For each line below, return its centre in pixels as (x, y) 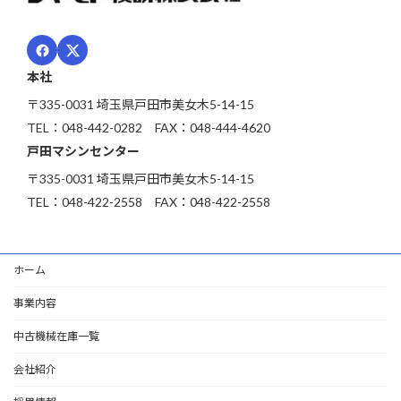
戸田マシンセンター (83, 151)
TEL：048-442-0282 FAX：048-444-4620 (149, 128)
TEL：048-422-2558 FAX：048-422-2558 (149, 202)
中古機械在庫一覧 (56, 337)
